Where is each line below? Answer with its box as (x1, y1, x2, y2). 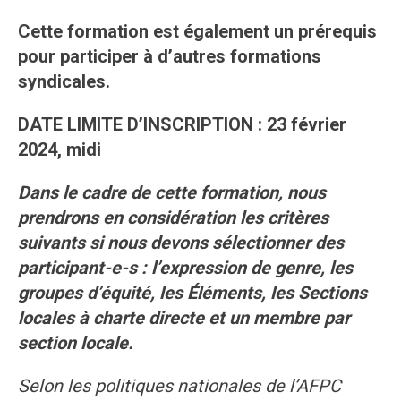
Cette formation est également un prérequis (18, 21, 377, 43)
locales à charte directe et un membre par (18, 307, 350, 329)
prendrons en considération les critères (18, 207, 328, 229)
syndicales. (18, 71, 110, 93)
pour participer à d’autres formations (18, 46, 321, 68)
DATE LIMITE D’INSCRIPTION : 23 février (18, 114, 346, 136)
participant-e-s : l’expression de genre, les (18, 257, 353, 279)
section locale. (18, 332, 133, 354)
